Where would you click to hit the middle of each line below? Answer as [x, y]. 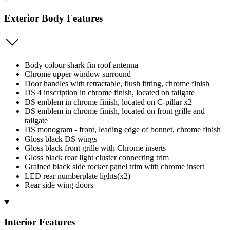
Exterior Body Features [53, 18]
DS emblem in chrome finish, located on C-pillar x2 [108, 102]
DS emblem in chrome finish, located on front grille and [115, 111]
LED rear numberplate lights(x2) [78, 176]
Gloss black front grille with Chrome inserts [95, 148]
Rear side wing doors [59, 185]
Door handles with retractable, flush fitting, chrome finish [117, 83]
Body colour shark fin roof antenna [81, 65]
